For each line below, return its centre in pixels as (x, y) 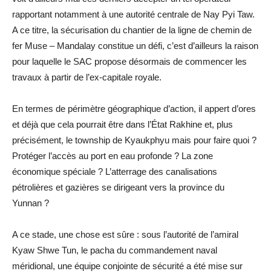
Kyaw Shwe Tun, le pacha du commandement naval (115, 250)
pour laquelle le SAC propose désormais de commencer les (129, 61)
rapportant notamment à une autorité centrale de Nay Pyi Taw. (133, 14)
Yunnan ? (31, 203)
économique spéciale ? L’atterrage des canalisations (115, 171)
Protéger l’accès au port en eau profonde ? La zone (113, 155)
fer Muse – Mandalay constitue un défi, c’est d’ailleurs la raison (135, 45)
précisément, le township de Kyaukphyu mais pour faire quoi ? (134, 140)
